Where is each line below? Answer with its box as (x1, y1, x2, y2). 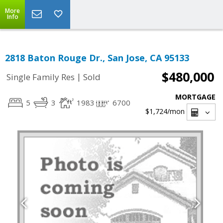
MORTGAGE (175, 92, 216, 102)
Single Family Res (6, 71, 75, 83)
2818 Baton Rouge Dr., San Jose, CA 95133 (5, 52, 189, 64)
